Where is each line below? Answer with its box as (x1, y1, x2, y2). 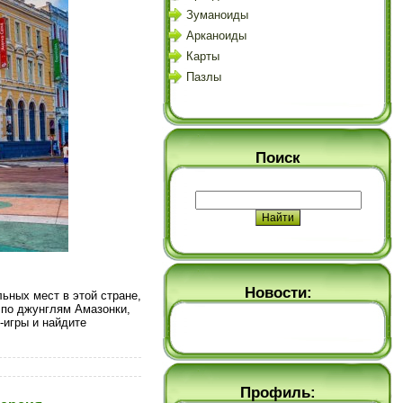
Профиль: (240, 383, 316, 401)
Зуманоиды (186, 8, 248, 22)
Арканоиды (186, 29, 246, 42)
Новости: (244, 283, 312, 301)
